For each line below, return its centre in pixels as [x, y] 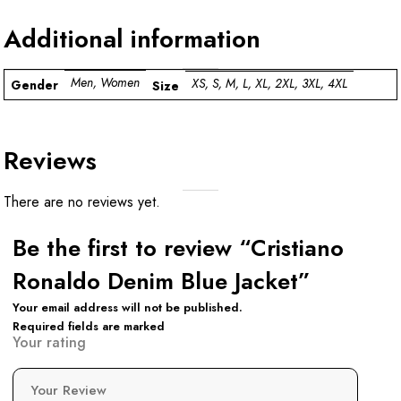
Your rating [49, 342]
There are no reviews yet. [82, 201]
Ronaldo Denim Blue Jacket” [162, 281]
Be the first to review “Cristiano [178, 248]
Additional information [132, 38]
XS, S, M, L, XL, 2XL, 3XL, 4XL [269, 84]
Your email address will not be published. [128, 307]
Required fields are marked [89, 326]
